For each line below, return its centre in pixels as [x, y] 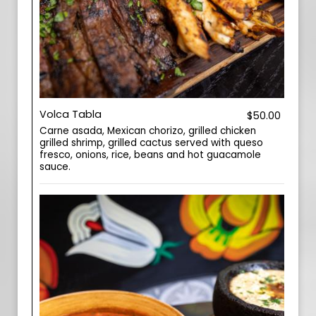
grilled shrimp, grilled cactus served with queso [151, 143]
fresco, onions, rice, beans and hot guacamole [150, 155]
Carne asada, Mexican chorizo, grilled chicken [148, 131]
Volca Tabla [71, 114]
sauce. [55, 167]
